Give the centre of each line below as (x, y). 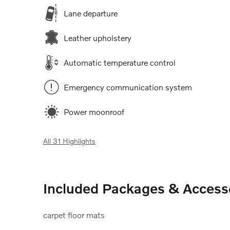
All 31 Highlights (69, 141)
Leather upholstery (98, 38)
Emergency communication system (128, 87)
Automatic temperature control (120, 63)
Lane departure (91, 13)
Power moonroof (94, 112)
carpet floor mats (74, 215)
